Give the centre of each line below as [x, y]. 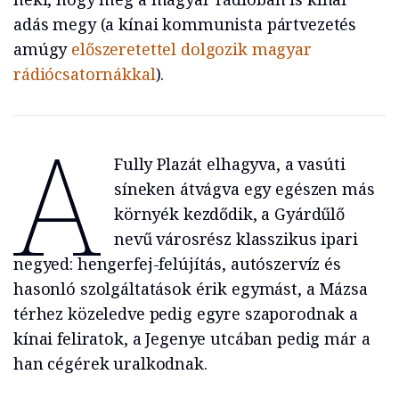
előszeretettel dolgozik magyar [191, 49]
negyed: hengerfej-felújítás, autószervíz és [177, 263]
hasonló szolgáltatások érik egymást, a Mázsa [191, 288]
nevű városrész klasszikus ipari [236, 238]
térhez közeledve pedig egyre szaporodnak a [186, 313]
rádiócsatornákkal [85, 73]
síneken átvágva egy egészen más [244, 188]
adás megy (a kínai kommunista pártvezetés [185, 24]
